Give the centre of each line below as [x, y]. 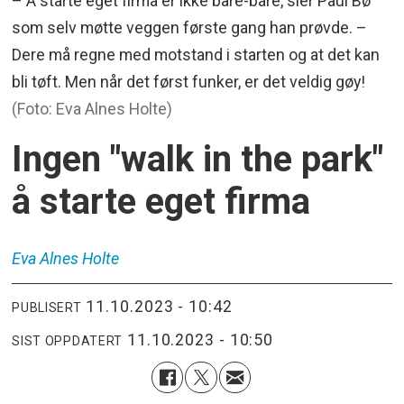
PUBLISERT [47, 307]
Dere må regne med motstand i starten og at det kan [196, 54]
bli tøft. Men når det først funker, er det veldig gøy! [189, 81]
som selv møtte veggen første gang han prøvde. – [190, 27]
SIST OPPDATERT [68, 340]
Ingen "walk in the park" [198, 160]
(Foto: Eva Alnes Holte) [92, 108]
